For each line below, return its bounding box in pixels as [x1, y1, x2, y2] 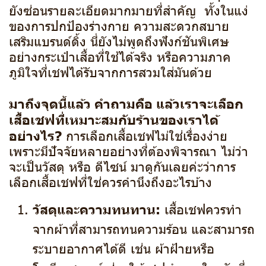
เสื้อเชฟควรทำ [160, 200, 242, 217]
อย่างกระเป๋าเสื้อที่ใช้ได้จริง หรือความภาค [9, 47, 231, 64]
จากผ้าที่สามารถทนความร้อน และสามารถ [33, 220, 255, 236]
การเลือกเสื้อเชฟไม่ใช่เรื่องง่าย [62, 126, 227, 143]
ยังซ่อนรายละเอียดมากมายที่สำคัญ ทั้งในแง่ [9, 1, 248, 18]
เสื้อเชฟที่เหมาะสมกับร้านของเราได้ [9, 110, 218, 127]
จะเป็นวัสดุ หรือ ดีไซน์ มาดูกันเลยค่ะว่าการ [9, 157, 236, 174]
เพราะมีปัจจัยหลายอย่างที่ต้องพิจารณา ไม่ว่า [9, 142, 248, 159]
